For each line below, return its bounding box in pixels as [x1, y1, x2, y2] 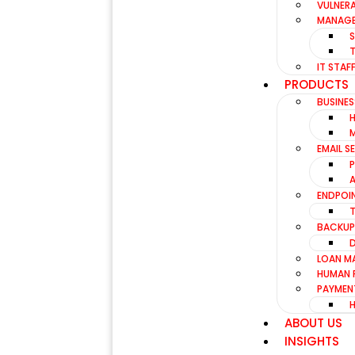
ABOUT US [284, 315, 343, 331]
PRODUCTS [284, 76, 349, 93]
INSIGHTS [284, 333, 340, 349]
